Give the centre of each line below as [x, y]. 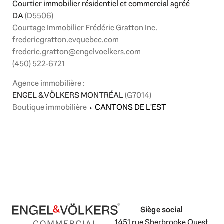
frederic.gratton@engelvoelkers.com [77, 52]
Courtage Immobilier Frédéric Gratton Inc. [85, 28]
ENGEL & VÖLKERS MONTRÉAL [69, 95]
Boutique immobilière [50, 107]
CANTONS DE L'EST [131, 107]
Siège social [162, 210]
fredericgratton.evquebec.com [66, 40]
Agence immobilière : [49, 83]
